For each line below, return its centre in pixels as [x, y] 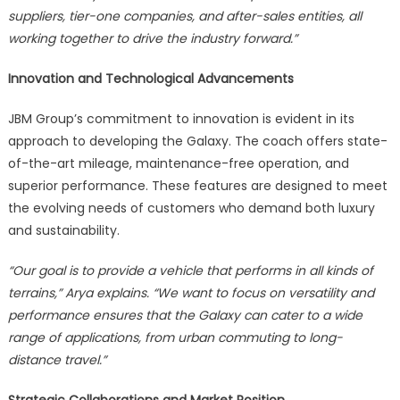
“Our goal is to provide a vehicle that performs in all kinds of [190, 271]
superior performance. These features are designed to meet [197, 186]
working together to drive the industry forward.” [152, 39]
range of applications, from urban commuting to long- [175, 338]
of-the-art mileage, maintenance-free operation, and [178, 164]
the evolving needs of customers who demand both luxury [191, 208]
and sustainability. [63, 231]
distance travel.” [57, 360]
